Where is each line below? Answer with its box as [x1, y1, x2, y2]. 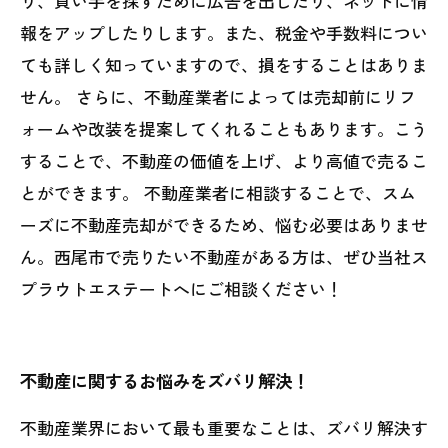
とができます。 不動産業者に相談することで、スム [20, 180, 416, 205]
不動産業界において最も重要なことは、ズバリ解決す [20, 415, 428, 440]
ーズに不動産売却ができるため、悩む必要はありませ [20, 212, 428, 237]
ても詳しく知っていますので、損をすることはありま [20, 52, 428, 77]
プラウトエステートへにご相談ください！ [20, 276, 343, 301]
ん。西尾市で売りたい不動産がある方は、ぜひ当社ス [20, 244, 428, 269]
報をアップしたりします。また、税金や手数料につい [20, 20, 428, 45]
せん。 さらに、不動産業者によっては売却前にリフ [20, 84, 416, 109]
